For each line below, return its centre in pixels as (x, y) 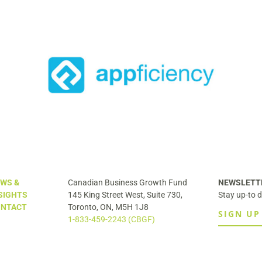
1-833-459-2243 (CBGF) (111, 219)
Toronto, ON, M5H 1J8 (108, 207)
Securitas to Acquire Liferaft (157, 84)
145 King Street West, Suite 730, (125, 195)
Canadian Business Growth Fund (127, 182)
